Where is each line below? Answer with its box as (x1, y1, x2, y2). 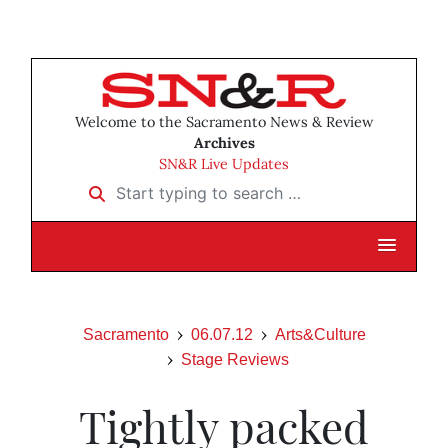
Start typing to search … (76, 176, 261, 197)
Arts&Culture (274, 326, 366, 344)
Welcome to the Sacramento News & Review (74, 113, 374, 132)
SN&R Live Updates (159, 155, 289, 174)
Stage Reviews (181, 351, 289, 369)
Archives (193, 134, 255, 153)
